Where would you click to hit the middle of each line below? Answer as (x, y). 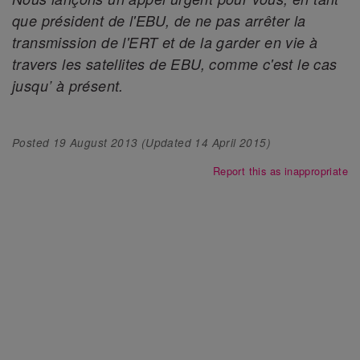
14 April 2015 (231, 142)
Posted (33, 142)
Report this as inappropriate (280, 170)
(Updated (168, 142)
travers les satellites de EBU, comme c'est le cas (175, 64)
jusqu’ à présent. (68, 86)
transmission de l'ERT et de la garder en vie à (165, 43)
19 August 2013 (95, 142)
